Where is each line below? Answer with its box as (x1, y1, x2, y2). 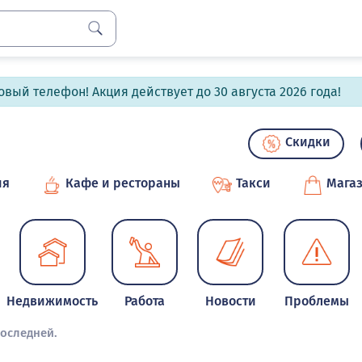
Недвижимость (6, 293, 99, 309)
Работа (124, 293, 166, 309)
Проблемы (284, 293, 349, 309)
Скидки (285, 134, 330, 149)
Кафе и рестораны (65, 175, 180, 191)
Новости (204, 293, 256, 309)
